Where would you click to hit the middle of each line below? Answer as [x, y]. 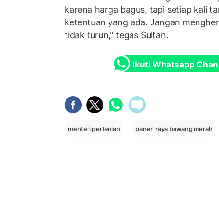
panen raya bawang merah [174, 128]
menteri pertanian [94, 128]
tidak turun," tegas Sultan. [117, 35]
